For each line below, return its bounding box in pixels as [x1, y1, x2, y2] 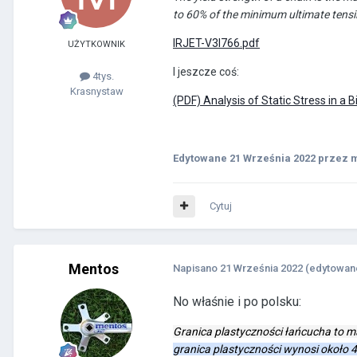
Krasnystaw [69, 85, 124, 98]
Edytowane [173, 152, 229, 165]
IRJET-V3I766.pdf [173, 37, 260, 50]
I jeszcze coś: [173, 65, 239, 79]
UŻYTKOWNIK [68, 39, 125, 50]
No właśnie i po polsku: [173, 294, 301, 310]
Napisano [173, 262, 220, 275]
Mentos [68, 261, 119, 278]
